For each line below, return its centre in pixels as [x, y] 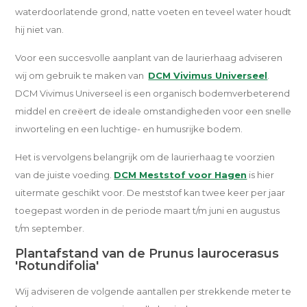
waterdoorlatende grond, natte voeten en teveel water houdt [153, 12]
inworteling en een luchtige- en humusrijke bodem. [129, 129]
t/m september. [50, 228]
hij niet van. [40, 29]
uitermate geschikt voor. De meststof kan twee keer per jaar [150, 193]
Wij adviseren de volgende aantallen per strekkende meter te [153, 291]
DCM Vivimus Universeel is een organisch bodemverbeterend [153, 93]
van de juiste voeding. [65, 175]
